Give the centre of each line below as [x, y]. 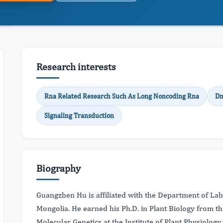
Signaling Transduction [79, 115]
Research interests [76, 66]
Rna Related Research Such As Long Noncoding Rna [122, 96]
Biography [58, 168]
